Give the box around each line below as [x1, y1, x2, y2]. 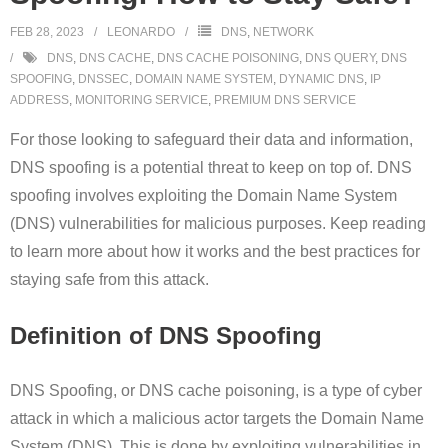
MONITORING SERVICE [75, 93, 208, 108]
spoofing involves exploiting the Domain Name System [10, 187, 397, 205]
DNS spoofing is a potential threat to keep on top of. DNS [10, 159, 412, 177]
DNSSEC [78, 72, 129, 87]
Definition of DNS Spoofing [10, 322, 322, 350]
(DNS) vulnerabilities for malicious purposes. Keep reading [10, 215, 426, 233]
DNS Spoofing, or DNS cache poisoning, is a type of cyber [10, 381, 422, 399]
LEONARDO [107, 25, 175, 40]
